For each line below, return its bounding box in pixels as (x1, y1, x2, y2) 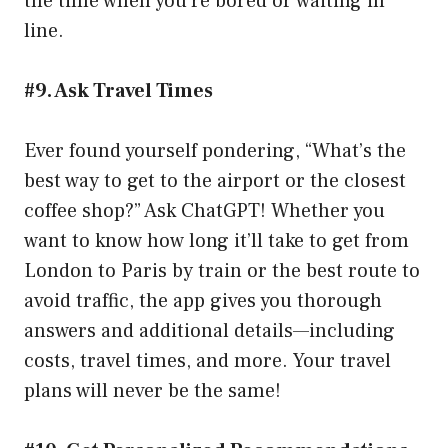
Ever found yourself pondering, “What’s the (24, 138, 406, 165)
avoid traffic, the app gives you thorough (24, 288, 382, 315)
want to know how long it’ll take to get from (24, 228, 409, 255)
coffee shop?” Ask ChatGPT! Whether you (24, 198, 385, 225)
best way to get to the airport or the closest (24, 168, 406, 195)
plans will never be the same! (24, 378, 281, 405)
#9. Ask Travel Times (24, 78, 213, 105)
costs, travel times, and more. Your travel (24, 348, 391, 375)
